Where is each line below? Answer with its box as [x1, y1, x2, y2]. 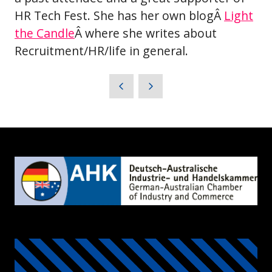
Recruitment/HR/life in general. [15, 42, 188, 59]
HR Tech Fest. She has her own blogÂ [15, 7, 224, 24]
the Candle [15, 24, 75, 41]
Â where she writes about [75, 24, 217, 41]
